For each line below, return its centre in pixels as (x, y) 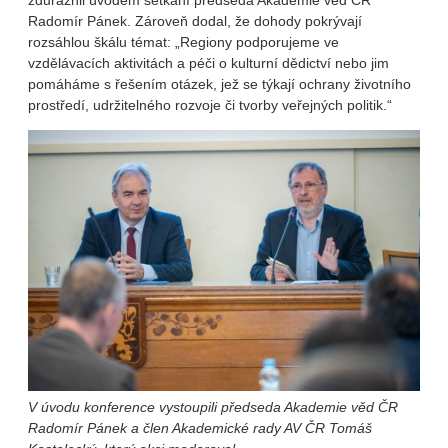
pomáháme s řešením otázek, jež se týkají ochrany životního (219, 84)
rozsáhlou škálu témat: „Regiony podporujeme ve (183, 42)
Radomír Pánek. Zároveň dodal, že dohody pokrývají (195, 21)
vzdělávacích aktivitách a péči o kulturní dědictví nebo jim (208, 63)
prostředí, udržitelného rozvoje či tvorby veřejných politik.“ (210, 105)
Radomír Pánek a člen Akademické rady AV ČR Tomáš (200, 428)
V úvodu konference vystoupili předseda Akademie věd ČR (213, 407)
